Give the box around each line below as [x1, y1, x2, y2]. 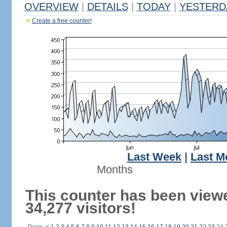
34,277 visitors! [25, 200, 136, 216]
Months [96, 164, 133, 176]
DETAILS [87, 1, 128, 12]
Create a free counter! [31, 17, 92, 24]
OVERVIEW [24, 1, 79, 12]
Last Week [127, 151, 181, 163]
